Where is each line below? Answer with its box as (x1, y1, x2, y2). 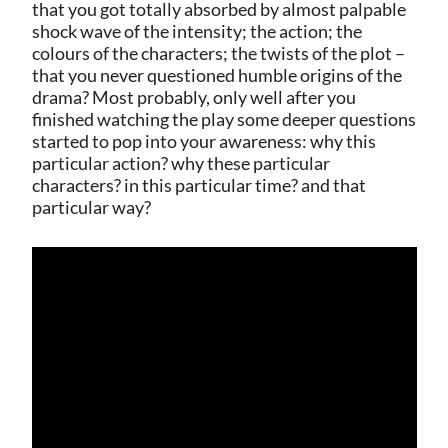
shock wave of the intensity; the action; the (31, 19, 362, 42)
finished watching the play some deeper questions (31, 107, 416, 130)
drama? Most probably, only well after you (31, 85, 356, 108)
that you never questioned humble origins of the (31, 63, 402, 86)
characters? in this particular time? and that (31, 173, 366, 196)
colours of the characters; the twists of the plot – (31, 41, 405, 64)
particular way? (31, 195, 151, 218)
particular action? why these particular (31, 151, 330, 174)
